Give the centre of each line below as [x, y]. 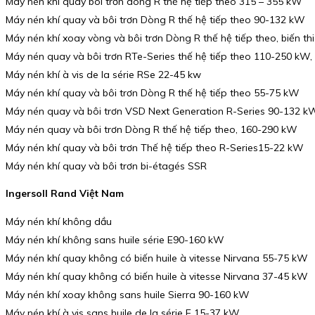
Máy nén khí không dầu [59, 221]
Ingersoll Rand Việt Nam [65, 194]
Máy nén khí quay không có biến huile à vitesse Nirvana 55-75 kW [157, 258]
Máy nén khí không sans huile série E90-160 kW [115, 239]
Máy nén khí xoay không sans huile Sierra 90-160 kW [128, 294]
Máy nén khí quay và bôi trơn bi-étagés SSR [106, 166]
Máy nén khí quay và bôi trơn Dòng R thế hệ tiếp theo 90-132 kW [155, 19]
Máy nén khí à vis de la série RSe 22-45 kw [103, 74]
